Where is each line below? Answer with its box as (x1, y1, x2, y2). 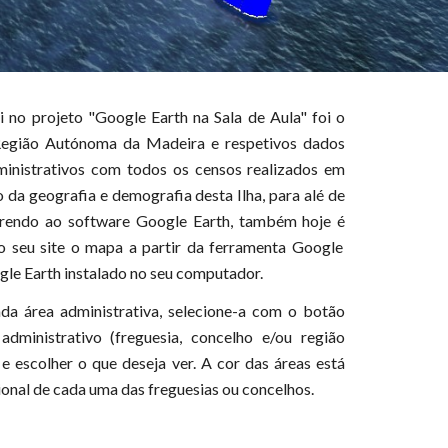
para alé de (269, 185, 346, 204)
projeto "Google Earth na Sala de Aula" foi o (26, 107, 346, 126)
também (238, 211, 297, 230)
